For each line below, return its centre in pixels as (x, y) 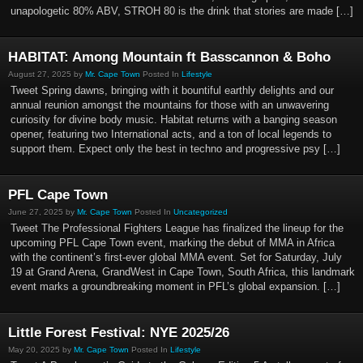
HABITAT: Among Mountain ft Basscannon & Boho (169, 57)
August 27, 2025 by (47, 74)
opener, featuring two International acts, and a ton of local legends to (171, 134)
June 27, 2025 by (43, 212)
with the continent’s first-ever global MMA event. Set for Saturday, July (176, 257)
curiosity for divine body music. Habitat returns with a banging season (174, 120)
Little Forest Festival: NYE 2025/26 (119, 333)
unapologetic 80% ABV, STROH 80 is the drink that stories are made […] (182, 11)
